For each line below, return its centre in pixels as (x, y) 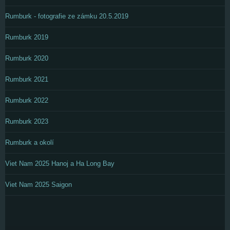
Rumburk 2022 (27, 100)
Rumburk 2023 (27, 121)
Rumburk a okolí (30, 142)
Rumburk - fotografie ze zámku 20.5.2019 (67, 16)
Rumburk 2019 (27, 37)
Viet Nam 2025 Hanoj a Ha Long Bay (60, 163)
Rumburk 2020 (27, 58)
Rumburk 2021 (27, 79)
